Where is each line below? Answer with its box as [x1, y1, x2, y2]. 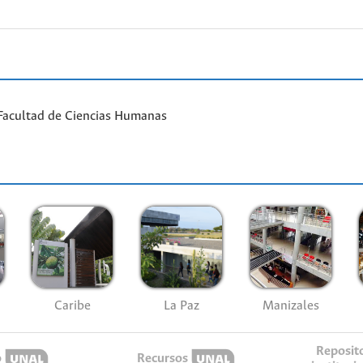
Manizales [262, 299, 319, 314]
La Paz [164, 299, 199, 314]
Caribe [53, 299, 91, 314]
